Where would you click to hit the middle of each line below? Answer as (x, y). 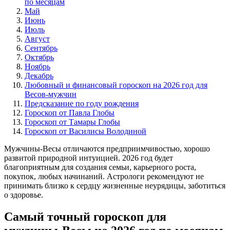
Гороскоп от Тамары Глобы (72, 122)
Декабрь (39, 75)
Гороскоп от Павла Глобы (70, 112)
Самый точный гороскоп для (85, 216)
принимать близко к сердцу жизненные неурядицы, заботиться (115, 185)
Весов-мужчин (51, 94)
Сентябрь (41, 48)
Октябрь (39, 57)
